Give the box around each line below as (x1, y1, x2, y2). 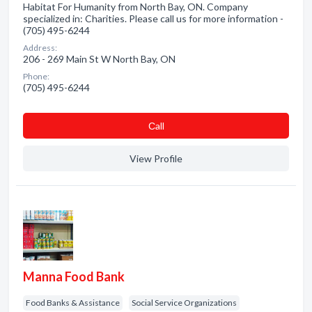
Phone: (23, 71, 49, 81)
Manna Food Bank (23, 269, 125, 284)
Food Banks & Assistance (26, 297, 120, 308)
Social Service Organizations (132, 297, 237, 308)
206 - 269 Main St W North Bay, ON (23, 53, 175, 65)
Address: (23, 42, 57, 53)
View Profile (130, 153, 182, 164)
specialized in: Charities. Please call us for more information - (23, 13, 283, 24)
